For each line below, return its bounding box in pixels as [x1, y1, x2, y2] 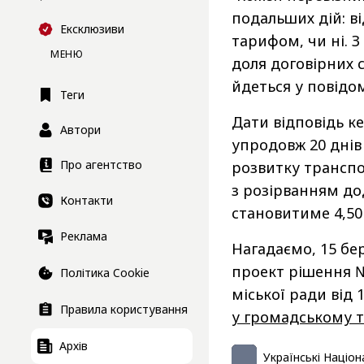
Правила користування [60, 301, 188, 317]
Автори [60, 121, 101, 137]
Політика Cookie [60, 264, 149, 280]
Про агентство [60, 156, 142, 172]
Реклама [60, 228, 107, 245]
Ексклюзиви [60, 20, 124, 37]
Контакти [60, 192, 113, 208]
